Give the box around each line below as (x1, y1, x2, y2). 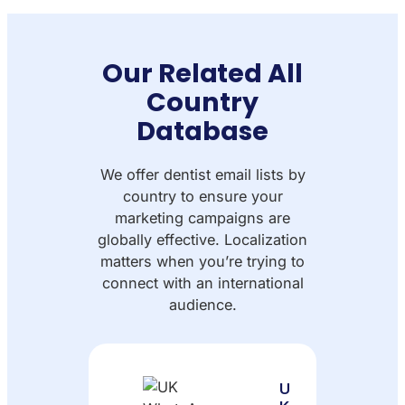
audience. (168, 295, 237, 314)
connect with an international (101, 273, 304, 292)
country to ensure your (122, 186, 283, 205)
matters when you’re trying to (100, 251, 305, 270)
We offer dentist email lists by (99, 165, 306, 184)
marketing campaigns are (115, 208, 290, 227)
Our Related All (102, 54, 303, 91)
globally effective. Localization (98, 230, 307, 249)
